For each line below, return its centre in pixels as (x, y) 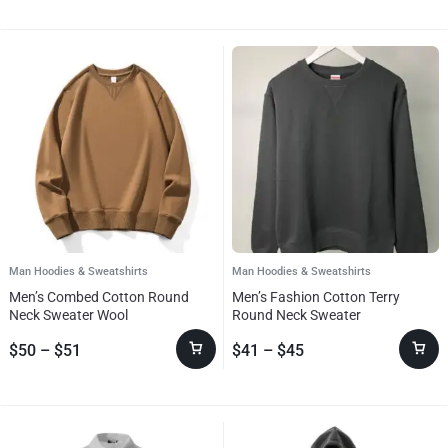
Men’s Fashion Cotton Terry (316, 296)
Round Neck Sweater (296, 314)
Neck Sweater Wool (68, 314)
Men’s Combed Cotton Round (99, 296)
